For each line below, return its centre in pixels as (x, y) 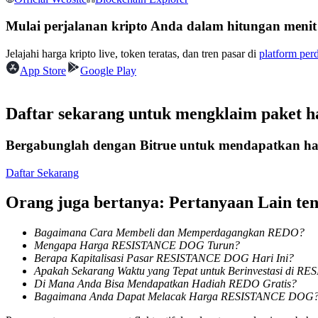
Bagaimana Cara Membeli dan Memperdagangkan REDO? (169, 233)
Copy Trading (65, 160)
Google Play (108, 71)
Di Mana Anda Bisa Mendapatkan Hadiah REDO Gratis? (165, 284)
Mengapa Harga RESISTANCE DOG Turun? (137, 246)
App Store (43, 71)
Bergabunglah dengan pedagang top (115, 184)
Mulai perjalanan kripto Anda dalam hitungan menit (161, 26)
